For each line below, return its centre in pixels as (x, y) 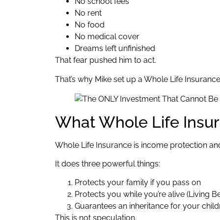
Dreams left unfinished (115, 49)
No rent (88, 13)
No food (90, 25)
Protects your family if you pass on (138, 183)
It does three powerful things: (108, 164)
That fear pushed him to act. (106, 60)
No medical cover (107, 37)
